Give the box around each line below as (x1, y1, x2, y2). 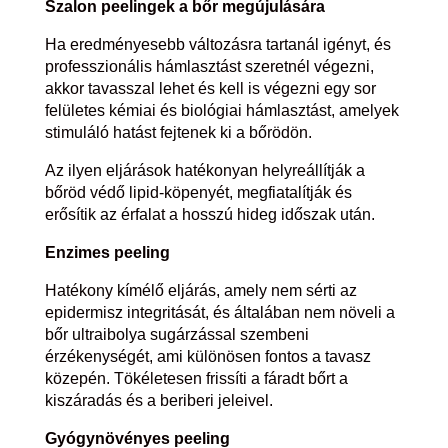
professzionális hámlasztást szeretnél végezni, (44, 57, 374, 75)
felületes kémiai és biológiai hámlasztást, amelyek (44, 101, 399, 119)
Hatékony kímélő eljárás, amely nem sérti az (44, 281, 357, 299)
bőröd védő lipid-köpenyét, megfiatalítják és (44, 183, 352, 201)
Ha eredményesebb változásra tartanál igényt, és (44, 35, 391, 53)
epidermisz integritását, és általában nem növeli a (44, 303, 395, 321)
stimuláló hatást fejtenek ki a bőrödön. (44, 123, 312, 141)
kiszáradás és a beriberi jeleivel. (44, 391, 273, 409)
